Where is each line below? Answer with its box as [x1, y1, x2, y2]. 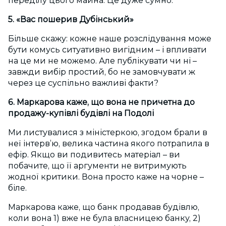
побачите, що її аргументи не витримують [8, 161, 187, 171]
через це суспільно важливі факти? [8, 78, 158, 88]
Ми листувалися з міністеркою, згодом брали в [8, 128, 207, 138]
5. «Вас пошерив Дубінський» [8, 15, 134, 25]
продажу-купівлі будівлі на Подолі [8, 108, 154, 119]
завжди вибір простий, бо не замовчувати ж [8, 67, 195, 77]
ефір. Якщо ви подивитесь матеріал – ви [8, 150, 180, 160]
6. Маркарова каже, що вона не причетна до [8, 97, 195, 107]
